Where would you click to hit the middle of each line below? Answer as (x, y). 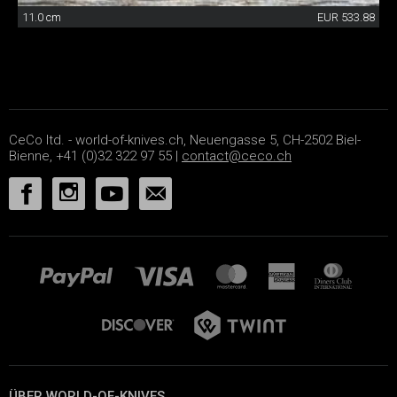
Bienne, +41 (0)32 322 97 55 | (95, 156)
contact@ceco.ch (237, 156)
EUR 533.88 (346, 17)
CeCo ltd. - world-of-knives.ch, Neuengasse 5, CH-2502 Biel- (185, 140)
